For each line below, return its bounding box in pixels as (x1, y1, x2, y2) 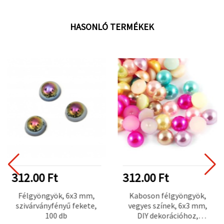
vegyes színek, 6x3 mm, (128, 200, 207, 210)
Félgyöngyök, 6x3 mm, (18, 190, 94, 200)
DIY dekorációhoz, (137, 210, 198, 220)
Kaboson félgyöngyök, (129, 190, 206, 200)
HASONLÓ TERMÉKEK (70, 20, 154, 32)
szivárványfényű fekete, (15, 200, 97, 210)
